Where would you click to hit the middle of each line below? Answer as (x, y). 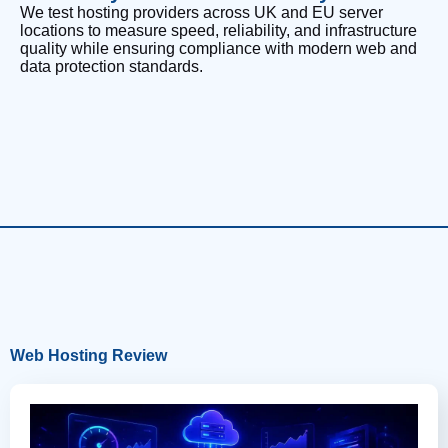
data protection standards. (111, 66)
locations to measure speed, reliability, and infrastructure (218, 30)
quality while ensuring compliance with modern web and (218, 48)
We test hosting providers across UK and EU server (201, 12)
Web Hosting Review (88, 355)
